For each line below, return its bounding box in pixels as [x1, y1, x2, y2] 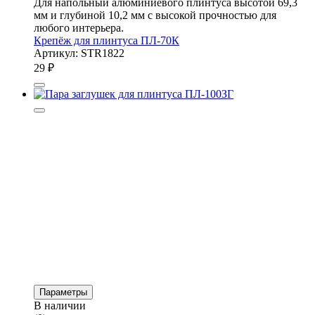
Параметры [39, 286, 87, 297]
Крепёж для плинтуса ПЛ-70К [34, 34, 179, 46]
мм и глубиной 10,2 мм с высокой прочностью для [34, 8, 276, 21]
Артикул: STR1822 [34, 46, 124, 59]
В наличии [34, 299, 86, 311]
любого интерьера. [34, 21, 124, 34]
